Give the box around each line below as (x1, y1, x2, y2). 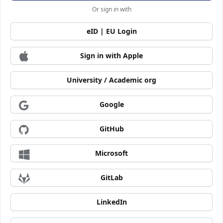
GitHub (99, 123, 124, 133)
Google (99, 99, 124, 109)
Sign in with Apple (80, 50, 143, 60)
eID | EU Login (86, 26, 137, 36)
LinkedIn (96, 197, 127, 207)
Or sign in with (92, 4, 131, 13)
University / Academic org (67, 75, 156, 85)
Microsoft (95, 148, 128, 158)
